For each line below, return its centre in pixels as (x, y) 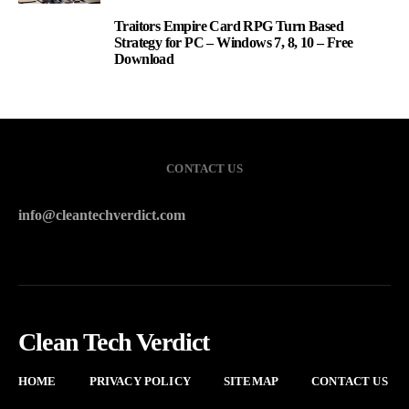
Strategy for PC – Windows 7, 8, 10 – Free (234, 42)
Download (144, 59)
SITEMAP (251, 381)
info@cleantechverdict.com (102, 215)
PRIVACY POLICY (140, 381)
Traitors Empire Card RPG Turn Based (229, 26)
